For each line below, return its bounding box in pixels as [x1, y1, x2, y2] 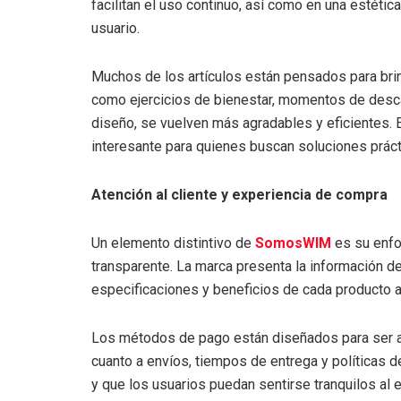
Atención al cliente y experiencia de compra [91, 185, 388, 203]
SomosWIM [255, 234, 331, 252]
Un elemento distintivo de [91, 234, 255, 252]
